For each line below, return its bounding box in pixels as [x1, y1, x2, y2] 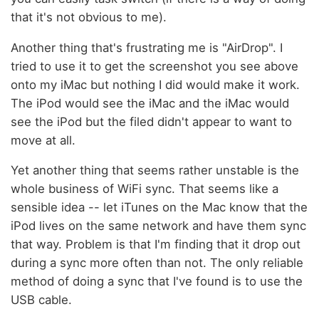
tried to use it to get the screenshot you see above [11, 58, 298, 73]
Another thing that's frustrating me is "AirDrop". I [11, 40, 283, 55]
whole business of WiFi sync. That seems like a [11, 182, 278, 197]
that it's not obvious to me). [11, 9, 167, 24]
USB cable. [11, 293, 72, 308]
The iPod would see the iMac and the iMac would [11, 95, 289, 110]
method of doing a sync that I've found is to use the [11, 274, 303, 289]
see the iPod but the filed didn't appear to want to [11, 114, 292, 129]
